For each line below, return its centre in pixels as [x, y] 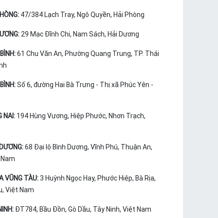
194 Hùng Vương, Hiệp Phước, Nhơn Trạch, [80, 116]
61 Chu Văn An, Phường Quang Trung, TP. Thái [88, 54]
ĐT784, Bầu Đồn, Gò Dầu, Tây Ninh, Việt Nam [82, 209]
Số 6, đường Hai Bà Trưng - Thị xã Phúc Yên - [84, 85]
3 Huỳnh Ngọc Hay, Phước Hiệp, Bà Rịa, [98, 178]
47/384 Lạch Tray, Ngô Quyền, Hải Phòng [82, 15]
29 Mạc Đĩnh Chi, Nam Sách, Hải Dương [80, 34]
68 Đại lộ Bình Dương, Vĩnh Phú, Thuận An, [88, 147]
